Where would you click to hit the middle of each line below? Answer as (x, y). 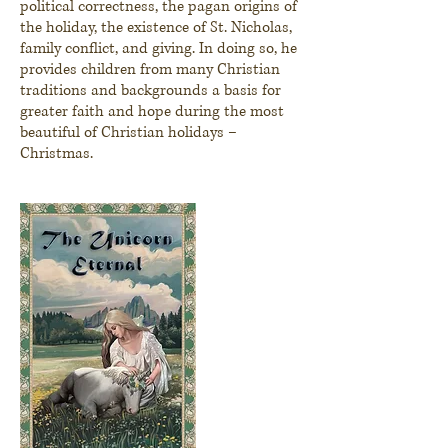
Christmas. (56, 153)
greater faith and (79, 111)
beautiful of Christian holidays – (128, 132)
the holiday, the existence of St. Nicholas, (156, 27)
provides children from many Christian (150, 69)
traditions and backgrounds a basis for (150, 90)
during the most (227, 111)
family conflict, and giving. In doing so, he (158, 48)
